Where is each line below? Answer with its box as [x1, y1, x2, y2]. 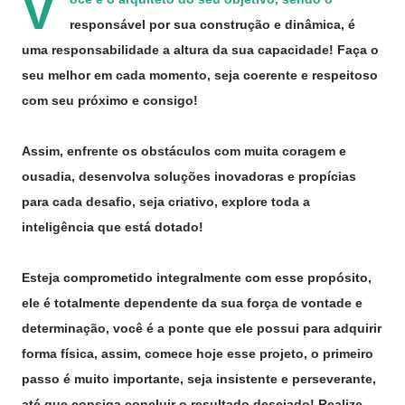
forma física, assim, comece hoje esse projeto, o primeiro [22, 346, 373, 361]
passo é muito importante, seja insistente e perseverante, [22, 372, 376, 386]
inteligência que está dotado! [22, 220, 203, 234]
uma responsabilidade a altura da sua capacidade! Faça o [22, 42, 379, 57]
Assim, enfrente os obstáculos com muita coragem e [22, 144, 346, 158]
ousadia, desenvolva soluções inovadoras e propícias [22, 169, 356, 184]
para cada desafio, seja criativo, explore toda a [22, 194, 310, 209]
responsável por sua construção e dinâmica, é [70, 17, 355, 32]
